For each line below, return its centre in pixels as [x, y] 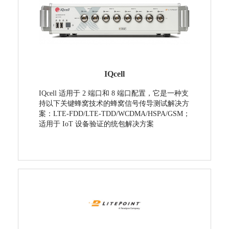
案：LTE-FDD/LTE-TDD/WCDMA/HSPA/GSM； [114, 114]
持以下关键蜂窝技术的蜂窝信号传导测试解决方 [114, 104]
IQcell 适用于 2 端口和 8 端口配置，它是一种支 [113, 94]
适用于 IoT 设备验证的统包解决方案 [96, 124]
